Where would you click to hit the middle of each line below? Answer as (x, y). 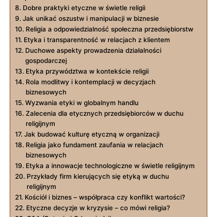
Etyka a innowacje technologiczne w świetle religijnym (110, 165)
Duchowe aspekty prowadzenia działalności (93, 50)
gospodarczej (46, 60)
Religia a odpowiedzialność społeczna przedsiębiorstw (109, 29)
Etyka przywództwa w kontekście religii (87, 71)
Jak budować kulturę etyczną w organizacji (92, 134)
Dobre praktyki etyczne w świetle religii (84, 8)
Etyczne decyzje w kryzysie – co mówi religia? (98, 208)
